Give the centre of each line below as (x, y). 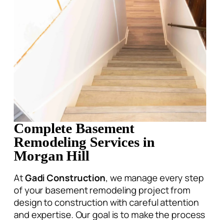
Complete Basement (74, 128)
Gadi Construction (65, 178)
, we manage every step (155, 178)
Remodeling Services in (84, 142)
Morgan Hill (52, 156)
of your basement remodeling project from (102, 190)
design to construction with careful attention (106, 203)
